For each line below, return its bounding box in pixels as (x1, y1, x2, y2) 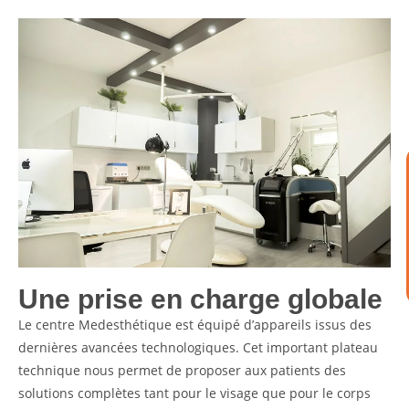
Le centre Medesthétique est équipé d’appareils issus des (18, 315, 372, 333)
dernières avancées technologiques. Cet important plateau (18, 338, 378, 356)
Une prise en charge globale (18, 283, 383, 314)
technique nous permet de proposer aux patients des (18, 361, 346, 379)
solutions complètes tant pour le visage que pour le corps (18, 383, 371, 402)
